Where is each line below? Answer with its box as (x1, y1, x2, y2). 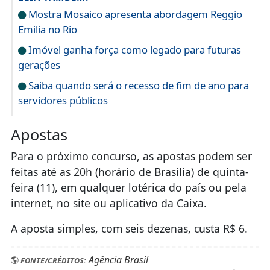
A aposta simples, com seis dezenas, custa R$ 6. (10, 221, 248, 236)
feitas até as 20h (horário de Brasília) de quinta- (10, 165, 249, 180)
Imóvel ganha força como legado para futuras (25, 43, 241, 57)
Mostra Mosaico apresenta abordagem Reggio (25, 7, 242, 22)
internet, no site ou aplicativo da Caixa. (10, 196, 207, 211)
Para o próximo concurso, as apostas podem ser (10, 149, 252, 164)
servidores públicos (17, 93, 108, 108)
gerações (17, 58, 60, 72)
